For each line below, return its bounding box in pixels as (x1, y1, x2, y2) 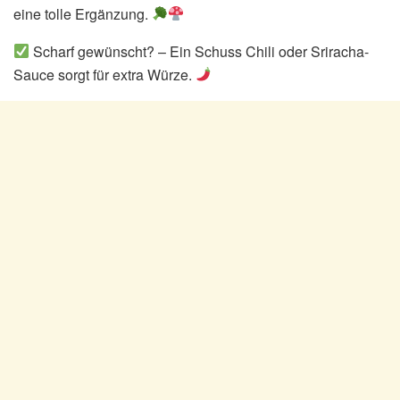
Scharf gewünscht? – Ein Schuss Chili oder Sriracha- (29, 40, 370, 62)
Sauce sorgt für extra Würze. (13, 63, 196, 85)
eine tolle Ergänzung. (13, 3, 152, 24)
